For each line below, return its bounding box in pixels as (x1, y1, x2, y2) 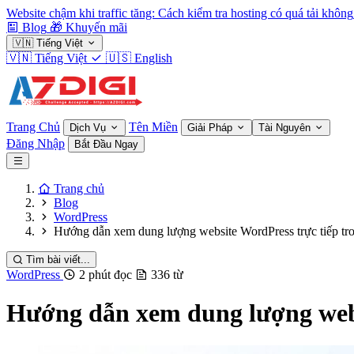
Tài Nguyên (258, 122, 314, 134)
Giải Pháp (187, 122, 235, 134)
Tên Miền (129, 120, 178, 134)
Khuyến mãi (66, 21, 127, 34)
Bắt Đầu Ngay (74, 138, 138, 150)
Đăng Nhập (6, 137, 65, 150)
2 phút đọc (79, 268, 132, 281)
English (134, 51, 172, 65)
